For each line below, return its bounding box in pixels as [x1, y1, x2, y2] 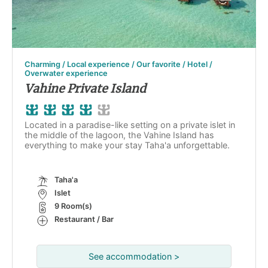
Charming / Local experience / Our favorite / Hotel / [25, 60, 212, 69]
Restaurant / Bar [54, 215, 114, 224]
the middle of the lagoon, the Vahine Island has [25, 130, 214, 140]
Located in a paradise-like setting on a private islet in [25, 120, 235, 130]
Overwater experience [25, 69, 108, 78]
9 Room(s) [54, 202, 92, 211]
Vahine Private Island [25, 81, 146, 96]
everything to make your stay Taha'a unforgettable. [25, 140, 230, 150]
